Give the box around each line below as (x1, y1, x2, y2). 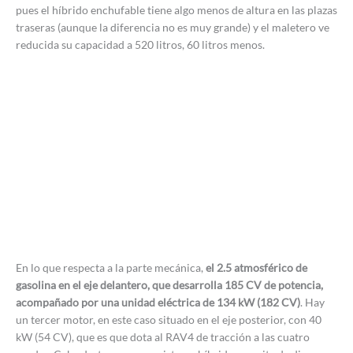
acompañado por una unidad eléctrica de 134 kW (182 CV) (16, 295, 300, 309)
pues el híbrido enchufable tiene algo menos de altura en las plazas (16, 2, 337, 17)
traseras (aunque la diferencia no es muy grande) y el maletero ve (16, 20, 329, 34)
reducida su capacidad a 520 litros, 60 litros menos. (16, 37, 265, 51)
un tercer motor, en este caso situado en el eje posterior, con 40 (16, 312, 321, 326)
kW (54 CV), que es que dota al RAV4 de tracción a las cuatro (16, 329, 310, 344)
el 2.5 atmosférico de (206, 260, 307, 274)
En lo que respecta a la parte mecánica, (16, 260, 206, 274)
